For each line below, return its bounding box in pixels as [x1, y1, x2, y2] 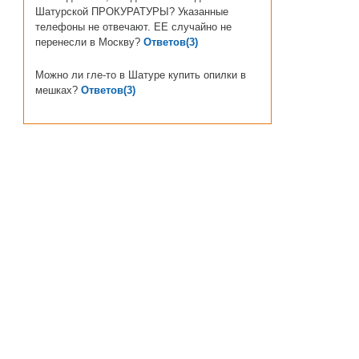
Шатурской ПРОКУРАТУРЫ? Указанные [34, 6, 228, 18]
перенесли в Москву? [34, 36, 140, 48]
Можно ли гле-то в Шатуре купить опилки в [34, 69, 246, 81]
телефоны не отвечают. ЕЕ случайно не [34, 21, 232, 33]
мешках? [34, 84, 78, 96]
